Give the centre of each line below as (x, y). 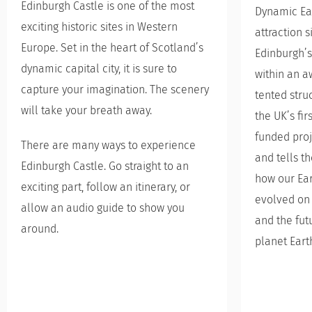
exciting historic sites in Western (99, 27)
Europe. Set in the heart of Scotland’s (112, 48)
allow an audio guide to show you (103, 208)
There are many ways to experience (108, 145)
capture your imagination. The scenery (115, 89)
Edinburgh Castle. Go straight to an (105, 166)
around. (40, 229)
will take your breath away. (86, 110)
